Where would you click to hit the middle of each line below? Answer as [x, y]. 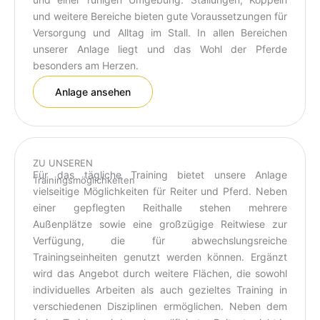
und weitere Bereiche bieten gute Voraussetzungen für [160, 16]
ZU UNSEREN [63, 162]
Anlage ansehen [93, 91]
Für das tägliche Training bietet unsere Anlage [160, 174]
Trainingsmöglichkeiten [84, 180]
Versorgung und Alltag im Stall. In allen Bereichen [160, 33]
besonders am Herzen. [86, 66]
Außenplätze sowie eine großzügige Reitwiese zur [160, 224]
